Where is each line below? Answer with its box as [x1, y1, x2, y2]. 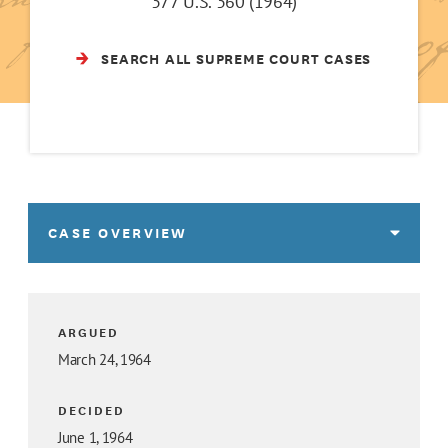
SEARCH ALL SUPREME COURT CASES [101, 48, 372, 70]
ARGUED [58, 322, 120, 342]
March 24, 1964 [58, 350, 151, 370]
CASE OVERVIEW [48, 222, 188, 244]
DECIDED [58, 400, 126, 420]
